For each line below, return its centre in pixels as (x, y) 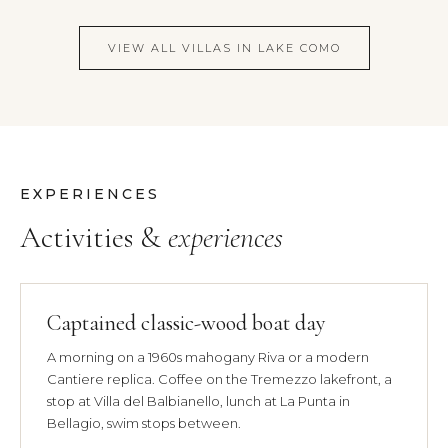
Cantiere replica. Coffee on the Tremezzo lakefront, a (219, 378)
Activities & (94, 237)
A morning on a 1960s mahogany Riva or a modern (208, 356)
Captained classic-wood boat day (186, 322)
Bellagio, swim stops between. (144, 422)
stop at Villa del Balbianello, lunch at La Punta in (198, 400)
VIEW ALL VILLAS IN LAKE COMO (224, 47)
